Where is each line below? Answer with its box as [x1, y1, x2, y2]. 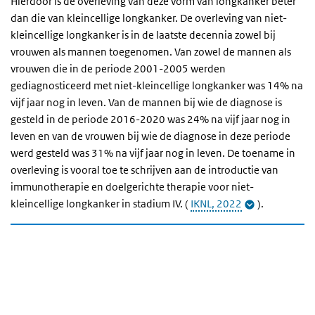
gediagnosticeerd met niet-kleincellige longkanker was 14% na [11, 79, 303, 92]
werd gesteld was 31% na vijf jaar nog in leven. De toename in [11, 146, 295, 160]
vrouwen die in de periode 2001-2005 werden [11, 62, 226, 75]
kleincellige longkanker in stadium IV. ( [11, 197, 188, 210]
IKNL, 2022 [191, 197, 242, 210]
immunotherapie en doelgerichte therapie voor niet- [11, 180, 254, 193]
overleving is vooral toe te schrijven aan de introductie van [11, 163, 278, 176]
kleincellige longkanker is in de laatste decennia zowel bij [11, 28, 276, 41]
